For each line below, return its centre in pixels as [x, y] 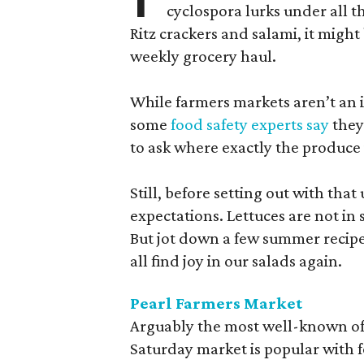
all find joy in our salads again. [236, 260]
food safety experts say [250, 124]
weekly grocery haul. [203, 56]
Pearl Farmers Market [216, 303]
